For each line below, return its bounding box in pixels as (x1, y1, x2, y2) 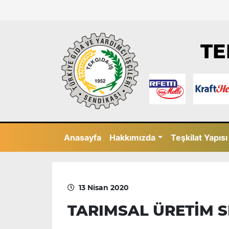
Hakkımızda (109, 132, 156, 143)
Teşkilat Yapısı (171, 132, 228, 143)
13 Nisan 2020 (79, 182, 129, 192)
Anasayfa (64, 132, 101, 143)
